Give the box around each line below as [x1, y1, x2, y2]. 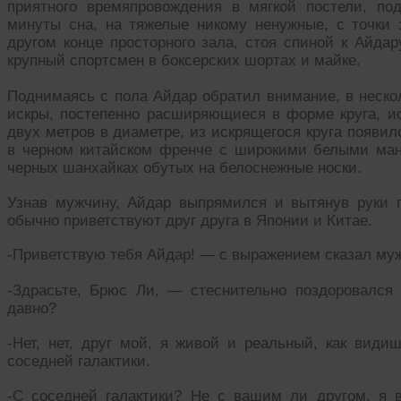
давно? [7, 300, 56, 318]
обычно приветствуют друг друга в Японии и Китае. [7, 211, 372, 229]
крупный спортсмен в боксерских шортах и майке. [7, 52, 361, 70]
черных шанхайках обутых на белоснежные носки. [7, 159, 362, 177]
